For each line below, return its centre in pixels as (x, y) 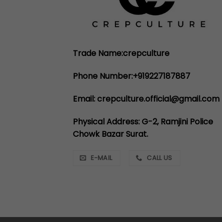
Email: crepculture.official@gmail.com (146, 99)
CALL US (160, 158)
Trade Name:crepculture (121, 54)
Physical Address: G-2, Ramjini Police (143, 121)
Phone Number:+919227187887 (132, 76)
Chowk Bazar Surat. (111, 134)
